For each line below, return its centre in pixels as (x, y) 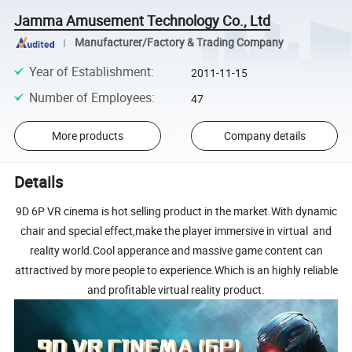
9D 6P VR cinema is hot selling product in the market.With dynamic (176, 211)
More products (87, 136)
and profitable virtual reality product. (176, 289)
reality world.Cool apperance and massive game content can (176, 250)
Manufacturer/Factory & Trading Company (179, 43)
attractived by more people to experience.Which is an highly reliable (176, 269)
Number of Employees (90, 97)
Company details (264, 136)
